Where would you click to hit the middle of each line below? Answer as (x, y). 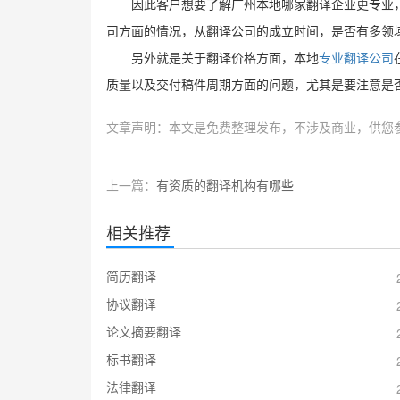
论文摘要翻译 (143, 331)
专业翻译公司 (356, 58)
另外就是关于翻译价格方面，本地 (225, 58)
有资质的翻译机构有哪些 (225, 184)
